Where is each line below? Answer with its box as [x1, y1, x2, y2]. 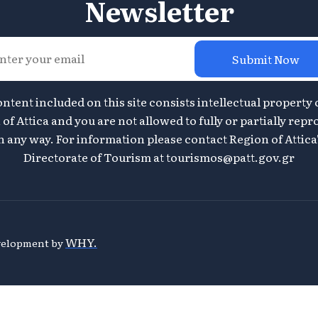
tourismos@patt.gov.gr [166, 148, 295, 166]
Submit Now [231, 50, 300, 68]
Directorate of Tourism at [23, 148, 166, 166]
